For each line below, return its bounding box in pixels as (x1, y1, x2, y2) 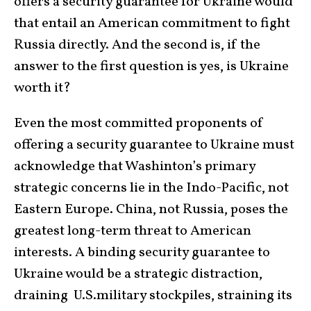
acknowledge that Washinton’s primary (14, 156, 255, 176)
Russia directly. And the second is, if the (14, 35, 260, 55)
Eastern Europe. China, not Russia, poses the (14, 199, 288, 219)
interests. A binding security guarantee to (14, 242, 270, 262)
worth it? (14, 78, 71, 98)
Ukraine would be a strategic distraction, (14, 264, 262, 284)
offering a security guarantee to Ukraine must (14, 135, 294, 155)
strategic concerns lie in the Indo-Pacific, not (14, 178, 289, 198)
